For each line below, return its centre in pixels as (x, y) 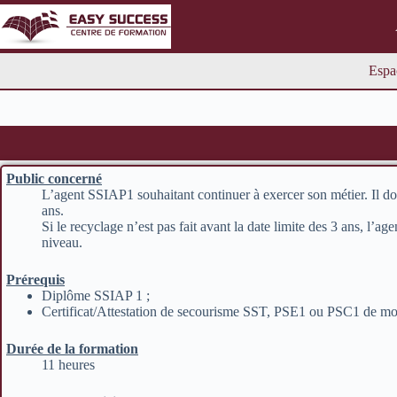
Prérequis (35, 280)
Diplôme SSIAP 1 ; (96, 296)
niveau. (62, 242)
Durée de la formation (72, 349)
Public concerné (54, 179)
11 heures (68, 365)
